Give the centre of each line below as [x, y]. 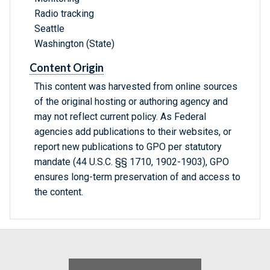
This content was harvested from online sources [136, 87]
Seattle [49, 29]
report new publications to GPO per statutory [128, 147]
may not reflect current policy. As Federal [120, 117]
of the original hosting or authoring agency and [131, 102]
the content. [59, 192]
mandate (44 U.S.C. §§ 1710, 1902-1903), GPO [132, 162]
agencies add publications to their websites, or [133, 132]
